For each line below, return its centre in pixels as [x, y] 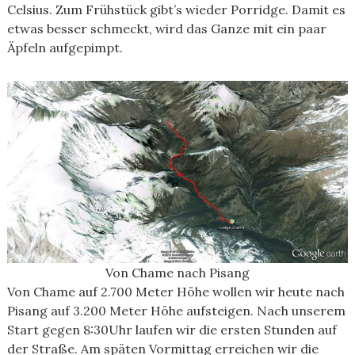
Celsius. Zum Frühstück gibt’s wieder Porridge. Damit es [176, 10]
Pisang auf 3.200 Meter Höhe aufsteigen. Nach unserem [176, 311]
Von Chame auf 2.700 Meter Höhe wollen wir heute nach [176, 292]
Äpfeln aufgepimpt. [65, 48]
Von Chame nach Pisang [177, 273]
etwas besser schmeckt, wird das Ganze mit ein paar [166, 29]
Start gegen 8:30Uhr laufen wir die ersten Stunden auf [172, 330]
